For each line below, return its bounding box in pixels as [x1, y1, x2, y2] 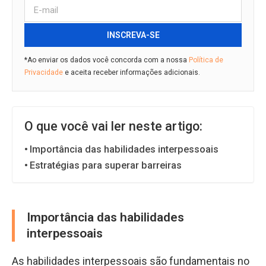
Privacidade [24, 68, 63, 77]
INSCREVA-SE [106, 30, 160, 40]
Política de [189, 56, 223, 64]
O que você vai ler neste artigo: [24, 118, 202, 134]
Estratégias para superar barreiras [30, 160, 182, 171]
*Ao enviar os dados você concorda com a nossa [24, 56, 189, 64]
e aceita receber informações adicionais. [63, 68, 200, 77]
